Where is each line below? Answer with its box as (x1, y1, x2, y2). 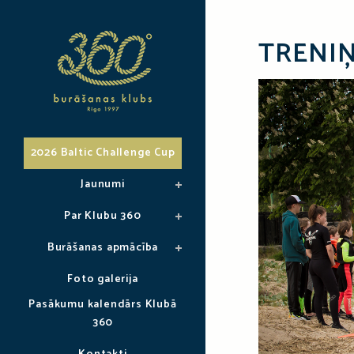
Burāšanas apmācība (47, 239, 159, 257)
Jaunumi (81, 175, 125, 194)
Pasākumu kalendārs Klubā (28, 296, 177, 314)
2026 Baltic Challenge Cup (30, 144, 175, 162)
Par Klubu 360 (64, 207, 141, 225)
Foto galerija (67, 270, 138, 288)
